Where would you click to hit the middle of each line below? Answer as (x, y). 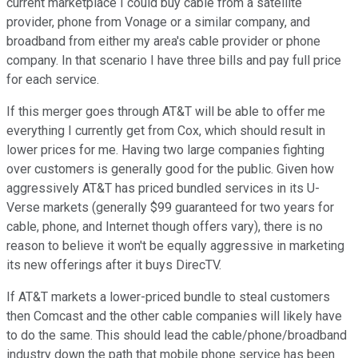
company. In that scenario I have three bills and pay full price (174, 60)
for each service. (53, 79)
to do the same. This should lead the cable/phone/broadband (177, 335)
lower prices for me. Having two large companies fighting (165, 149)
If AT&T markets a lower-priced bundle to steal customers (168, 296)
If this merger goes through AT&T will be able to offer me (166, 111)
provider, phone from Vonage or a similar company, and (158, 22)
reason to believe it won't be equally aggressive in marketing (175, 245)
